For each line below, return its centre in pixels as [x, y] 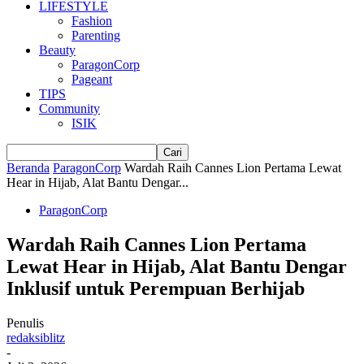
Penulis [25, 323]
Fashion [92, 21]
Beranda [28, 168]
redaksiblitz [36, 337]
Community [69, 108]
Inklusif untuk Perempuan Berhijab [156, 288]
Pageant [92, 79]
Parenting [96, 35]
